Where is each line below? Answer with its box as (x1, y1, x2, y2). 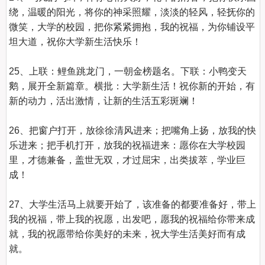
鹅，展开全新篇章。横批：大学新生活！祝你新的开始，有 (9, 81, 256, 91)
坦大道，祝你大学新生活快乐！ (9, 37, 142, 47)
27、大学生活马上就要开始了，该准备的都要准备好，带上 (9, 199, 257, 209)
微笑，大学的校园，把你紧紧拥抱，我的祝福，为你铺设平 (9, 22, 256, 32)
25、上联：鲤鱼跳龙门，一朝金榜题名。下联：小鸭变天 (9, 66, 247, 76)
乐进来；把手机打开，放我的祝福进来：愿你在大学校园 (9, 140, 246, 150)
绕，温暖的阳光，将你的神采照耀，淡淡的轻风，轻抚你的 (9, 7, 256, 17)
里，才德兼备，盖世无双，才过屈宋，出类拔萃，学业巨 (9, 155, 246, 165)
